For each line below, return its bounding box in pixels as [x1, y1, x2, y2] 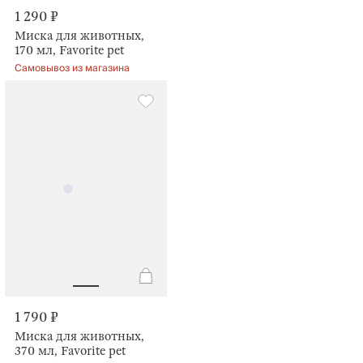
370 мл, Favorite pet [15, 343, 126, 358]
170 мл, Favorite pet [15, 43, 124, 58]
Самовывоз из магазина [15, 60, 130, 78]
